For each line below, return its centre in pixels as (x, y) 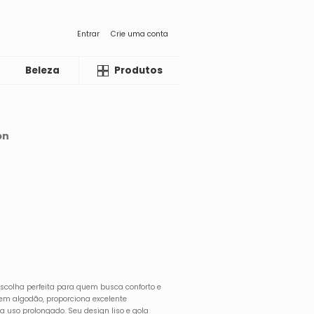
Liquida (112, 70)
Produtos (138, 70)
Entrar (88, 34)
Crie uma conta (139, 34)
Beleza (43, 70)
